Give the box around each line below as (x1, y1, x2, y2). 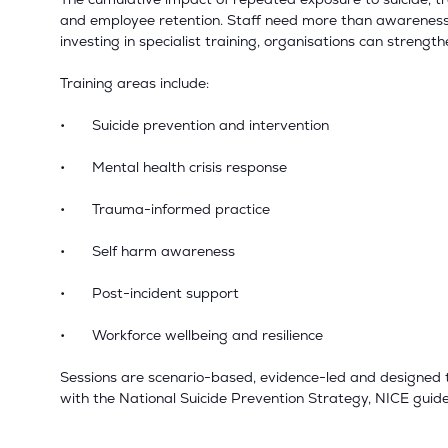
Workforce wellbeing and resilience (92, 326, 323, 345)
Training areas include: (60, 74, 209, 93)
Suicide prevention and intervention (92, 116, 329, 135)
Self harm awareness (92, 242, 235, 261)
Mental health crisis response (92, 158, 287, 177)
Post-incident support (92, 284, 239, 303)
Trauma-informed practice (92, 200, 270, 219)
